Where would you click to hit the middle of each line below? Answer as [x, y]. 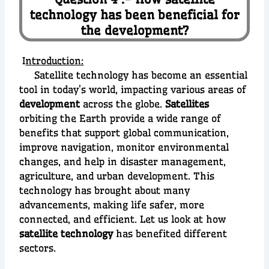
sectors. [38, 248]
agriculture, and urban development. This [117, 176]
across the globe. [123, 104]
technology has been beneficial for [134, 15]
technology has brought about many [105, 191]
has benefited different [170, 234]
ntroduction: [55, 61]
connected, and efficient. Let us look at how [123, 219]
